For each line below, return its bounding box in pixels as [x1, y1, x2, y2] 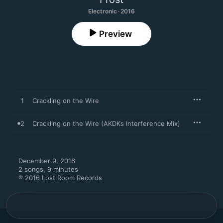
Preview [99, 29, 132, 39]
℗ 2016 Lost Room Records [18, 174, 102, 182]
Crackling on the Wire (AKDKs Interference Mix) [32, 119, 180, 127]
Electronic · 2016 [88, 7, 135, 15]
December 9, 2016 [18, 157, 75, 165]
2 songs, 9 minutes [18, 165, 78, 173]
